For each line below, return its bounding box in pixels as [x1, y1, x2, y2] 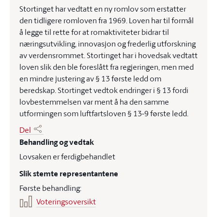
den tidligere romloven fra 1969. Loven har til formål [19, 15, 194, 26]
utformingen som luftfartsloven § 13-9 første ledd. [19, 108, 188, 119]
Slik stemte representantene [19, 168, 118, 179]
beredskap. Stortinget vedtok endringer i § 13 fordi [19, 85, 188, 95]
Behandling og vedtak [19, 137, 94, 148]
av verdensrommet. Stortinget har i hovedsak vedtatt [19, 50, 198, 61]
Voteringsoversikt [36, 196, 96, 207]
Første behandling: [19, 183, 81, 193]
